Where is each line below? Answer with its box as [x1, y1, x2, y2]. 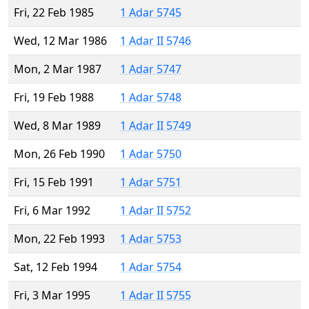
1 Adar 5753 [120, 231, 181, 247]
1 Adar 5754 [120, 259, 181, 275]
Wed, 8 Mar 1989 [14, 118, 101, 134]
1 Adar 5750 [120, 146, 181, 162]
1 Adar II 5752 [120, 203, 191, 219]
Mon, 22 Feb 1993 [14, 231, 105, 247]
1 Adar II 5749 [120, 118, 191, 134]
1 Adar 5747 [120, 61, 181, 77]
